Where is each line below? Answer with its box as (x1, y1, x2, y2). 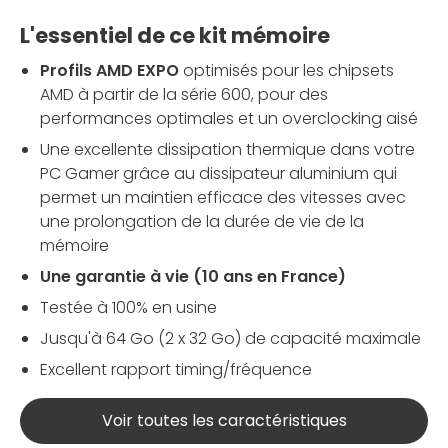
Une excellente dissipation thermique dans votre (40, 137, 415, 161)
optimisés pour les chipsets (179, 58, 394, 82)
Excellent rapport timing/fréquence (40, 357, 312, 381)
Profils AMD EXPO (40, 58, 179, 82)
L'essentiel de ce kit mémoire (20, 20, 330, 50)
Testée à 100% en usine (40, 295, 217, 319)
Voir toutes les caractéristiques (101, 408, 347, 432)
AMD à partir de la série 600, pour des (40, 82, 328, 106)
